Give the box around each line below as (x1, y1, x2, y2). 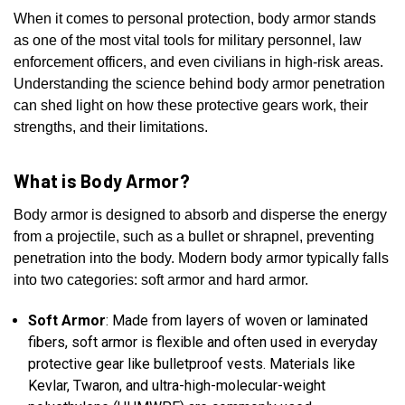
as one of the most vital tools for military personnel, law (14, 33, 362, 49)
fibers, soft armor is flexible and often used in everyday (28, 334, 379, 352)
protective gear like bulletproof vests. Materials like (28, 355, 356, 373)
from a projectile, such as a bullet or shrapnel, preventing (14, 229, 374, 245)
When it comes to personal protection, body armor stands (14, 11, 376, 27)
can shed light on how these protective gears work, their (14, 98, 368, 114)
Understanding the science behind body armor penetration (14, 76, 385, 92)
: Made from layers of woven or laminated (106, 312, 369, 330)
